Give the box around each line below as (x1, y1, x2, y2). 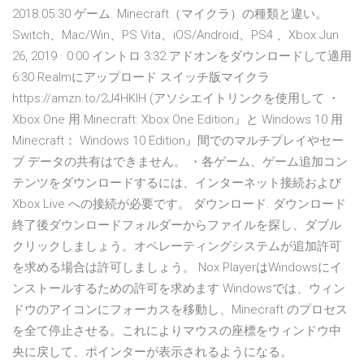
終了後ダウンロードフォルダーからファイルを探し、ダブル (12, 218, 341, 233)
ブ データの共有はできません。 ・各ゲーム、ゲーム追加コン (12, 154, 348, 170)
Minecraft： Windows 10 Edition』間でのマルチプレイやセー (12, 133, 344, 149)
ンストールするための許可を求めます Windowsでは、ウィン (12, 281, 345, 297)
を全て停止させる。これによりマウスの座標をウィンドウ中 (12, 323, 341, 339)
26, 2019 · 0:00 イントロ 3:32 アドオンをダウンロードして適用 (12, 49, 352, 64)
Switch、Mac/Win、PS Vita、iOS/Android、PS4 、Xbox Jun (12, 28, 339, 43)
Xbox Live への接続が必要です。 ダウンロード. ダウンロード (12, 197, 346, 212)
